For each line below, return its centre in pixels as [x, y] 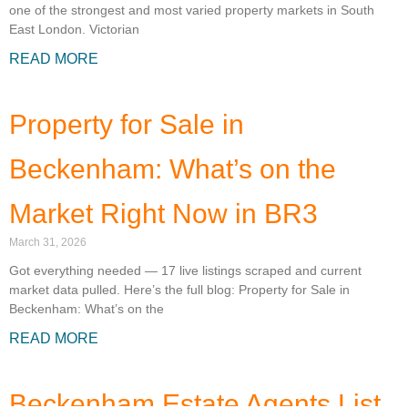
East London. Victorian [74, 30]
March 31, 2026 [48, 243]
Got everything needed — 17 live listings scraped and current [185, 271]
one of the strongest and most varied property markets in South [192, 10]
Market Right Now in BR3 [163, 214]
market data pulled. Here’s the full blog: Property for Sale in [179, 290]
